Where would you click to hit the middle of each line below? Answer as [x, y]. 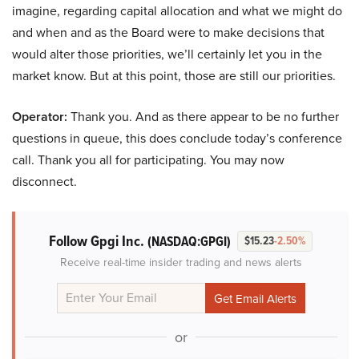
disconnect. [44, 182]
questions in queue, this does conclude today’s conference [177, 139]
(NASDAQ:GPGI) [189, 242]
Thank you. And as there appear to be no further [203, 117]
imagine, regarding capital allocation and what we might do [177, 11]
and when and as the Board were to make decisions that [168, 33]
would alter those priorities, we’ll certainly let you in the [167, 54]
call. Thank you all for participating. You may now [148, 160]
